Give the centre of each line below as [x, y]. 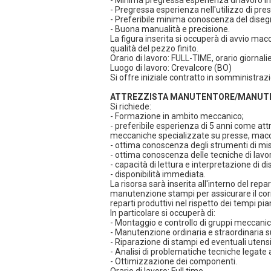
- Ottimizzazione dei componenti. [174, 261]
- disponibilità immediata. [158, 174]
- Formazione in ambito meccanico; [177, 116]
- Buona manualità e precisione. [170, 29]
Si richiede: [131, 106]
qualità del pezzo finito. [154, 48]
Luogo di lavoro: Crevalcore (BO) [171, 68]
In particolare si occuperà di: [163, 213]
